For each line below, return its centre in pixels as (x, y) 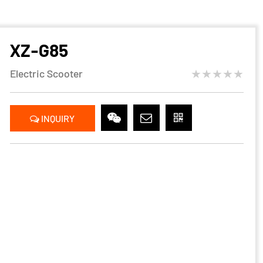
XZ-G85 (39, 50)
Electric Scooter (46, 73)
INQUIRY (57, 118)
